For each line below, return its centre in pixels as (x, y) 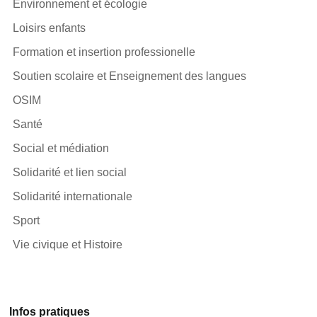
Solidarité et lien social (70, 172)
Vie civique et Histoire (68, 244)
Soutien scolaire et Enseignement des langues (130, 76)
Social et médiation (61, 148)
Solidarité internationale (73, 196)
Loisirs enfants (50, 28)
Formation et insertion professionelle (104, 52)
